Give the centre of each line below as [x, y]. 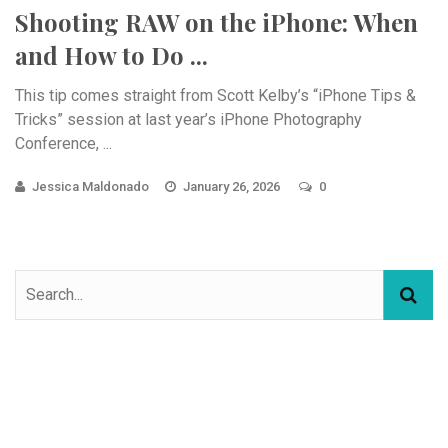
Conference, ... [63, 143]
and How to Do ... [111, 54]
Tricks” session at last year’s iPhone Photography [188, 119]
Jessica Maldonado [90, 186]
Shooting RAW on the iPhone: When [216, 21]
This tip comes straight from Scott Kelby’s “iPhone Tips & [215, 95]
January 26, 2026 [233, 186]
